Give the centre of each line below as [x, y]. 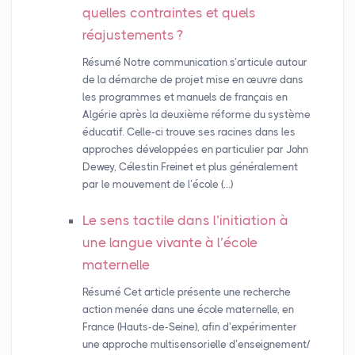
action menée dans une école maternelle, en [188, 310]
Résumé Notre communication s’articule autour [195, 63]
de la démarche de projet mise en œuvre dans [193, 80]
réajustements [128, 35]
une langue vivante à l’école [170, 243]
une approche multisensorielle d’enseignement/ [196, 345]
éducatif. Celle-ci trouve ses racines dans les [189, 132]
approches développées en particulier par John [195, 150]
